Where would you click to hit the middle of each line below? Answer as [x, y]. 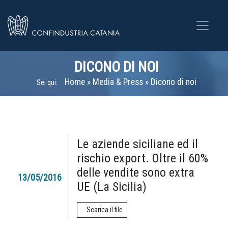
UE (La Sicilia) [112, 187]
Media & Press [118, 82]
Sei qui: [47, 82]
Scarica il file [105, 210]
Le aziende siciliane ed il [137, 144]
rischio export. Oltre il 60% [142, 158]
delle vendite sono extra [136, 173]
